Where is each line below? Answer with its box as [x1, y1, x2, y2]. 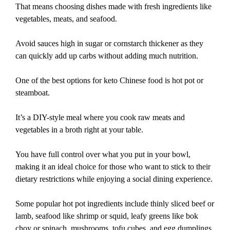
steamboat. [15, 88, 50, 98]
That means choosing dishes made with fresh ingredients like [15, 2, 212, 11]
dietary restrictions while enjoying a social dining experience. [15, 175, 213, 184]
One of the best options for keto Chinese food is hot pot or [15, 76, 203, 85]
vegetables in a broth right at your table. [15, 125, 143, 135]
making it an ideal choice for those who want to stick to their [15, 162, 210, 171]
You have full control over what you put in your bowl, [15, 150, 190, 159]
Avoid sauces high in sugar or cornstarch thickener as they [15, 39, 203, 48]
